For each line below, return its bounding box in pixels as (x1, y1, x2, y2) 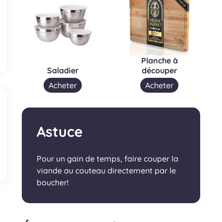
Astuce (37, 122, 83, 140)
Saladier (47, 65, 79, 75)
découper (141, 65, 177, 75)
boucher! (37, 177, 68, 187)
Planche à (141, 55, 178, 65)
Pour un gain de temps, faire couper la (37, 153, 178, 164)
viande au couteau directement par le (37, 165, 176, 175)
